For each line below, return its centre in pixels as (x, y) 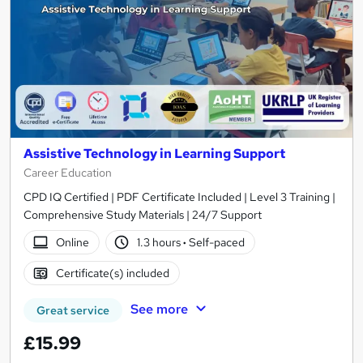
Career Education (68, 173)
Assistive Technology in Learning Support (154, 154)
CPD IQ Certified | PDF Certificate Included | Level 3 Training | (179, 197)
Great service (73, 311)
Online (72, 242)
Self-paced (216, 242)
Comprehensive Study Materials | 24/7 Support (143, 215)
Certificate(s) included (112, 273)
